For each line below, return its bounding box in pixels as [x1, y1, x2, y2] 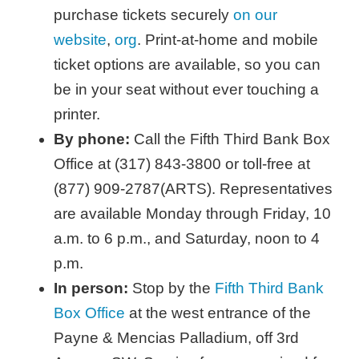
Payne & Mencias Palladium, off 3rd [54, 329, 300, 347]
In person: [54, 280, 129, 297]
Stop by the [128, 280, 216, 297]
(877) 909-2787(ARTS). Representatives [54, 180, 333, 198]
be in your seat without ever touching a [54, 81, 320, 99]
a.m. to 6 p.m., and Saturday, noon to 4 [54, 230, 321, 248]
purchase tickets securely [54, 6, 234, 24]
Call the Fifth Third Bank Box [130, 131, 331, 148]
